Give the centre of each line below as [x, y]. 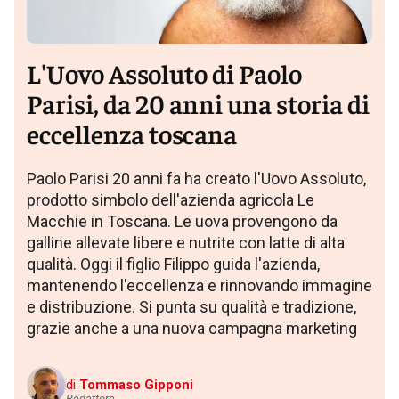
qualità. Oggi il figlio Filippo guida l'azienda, [173, 264]
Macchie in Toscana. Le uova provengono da [182, 221]
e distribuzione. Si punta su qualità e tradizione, [191, 306]
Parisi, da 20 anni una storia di [198, 102]
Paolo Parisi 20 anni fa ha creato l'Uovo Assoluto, [196, 178]
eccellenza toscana [132, 133]
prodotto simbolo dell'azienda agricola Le [171, 199]
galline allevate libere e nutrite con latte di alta [186, 242]
